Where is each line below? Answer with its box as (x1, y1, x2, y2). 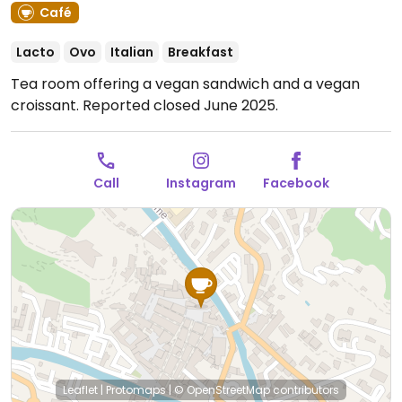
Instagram (166, 174, 236, 192)
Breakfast (168, 43, 233, 61)
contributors (270, 382, 339, 398)
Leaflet (63, 382, 98, 398)
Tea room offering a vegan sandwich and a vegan (11, 74, 360, 94)
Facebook (263, 174, 329, 192)
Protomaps (106, 382, 166, 398)
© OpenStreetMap (174, 382, 270, 398)
